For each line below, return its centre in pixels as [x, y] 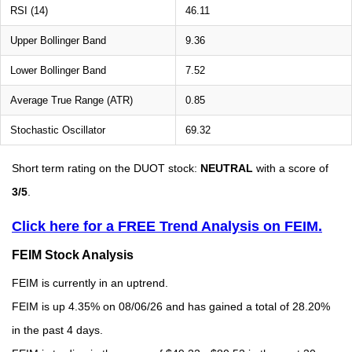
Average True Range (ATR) [71, 100]
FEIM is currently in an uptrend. [90, 283]
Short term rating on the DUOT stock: [106, 168]
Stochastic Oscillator [58, 130]
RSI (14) [29, 11]
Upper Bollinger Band [58, 40]
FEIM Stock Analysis [73, 255]
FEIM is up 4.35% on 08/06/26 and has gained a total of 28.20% [171, 306]
